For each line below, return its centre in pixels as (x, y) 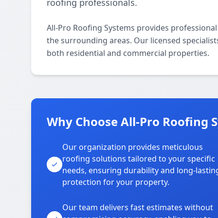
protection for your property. (116, 182)
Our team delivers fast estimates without (138, 207)
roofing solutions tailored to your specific (139, 159)
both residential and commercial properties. (128, 53)
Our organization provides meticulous (133, 147)
